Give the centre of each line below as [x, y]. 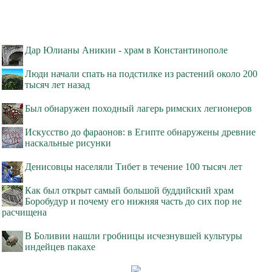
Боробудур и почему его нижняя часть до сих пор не [133, 202]
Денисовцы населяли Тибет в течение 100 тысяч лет [134, 167]
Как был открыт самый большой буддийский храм [129, 191]
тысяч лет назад [57, 85]
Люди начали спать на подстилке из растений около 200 [141, 74]
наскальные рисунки [68, 143]
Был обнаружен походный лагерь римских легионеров [138, 109]
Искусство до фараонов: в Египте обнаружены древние [140, 132]
